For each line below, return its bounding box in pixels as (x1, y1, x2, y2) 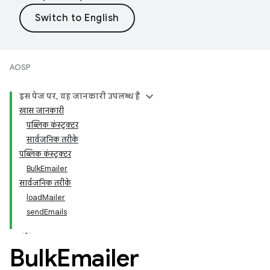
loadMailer (27, 192, 65, 202)
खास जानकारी (19, 105, 64, 116)
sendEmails (27, 207, 67, 217)
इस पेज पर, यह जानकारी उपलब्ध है (19, 91, 140, 101)
